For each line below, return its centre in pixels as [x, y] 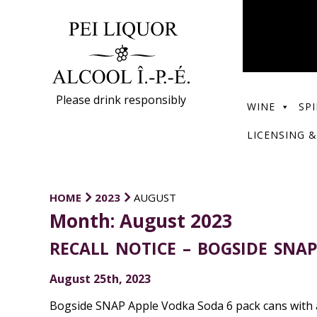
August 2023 [176, 221]
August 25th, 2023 [100, 279]
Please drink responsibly [121, 99]
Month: [84, 221]
